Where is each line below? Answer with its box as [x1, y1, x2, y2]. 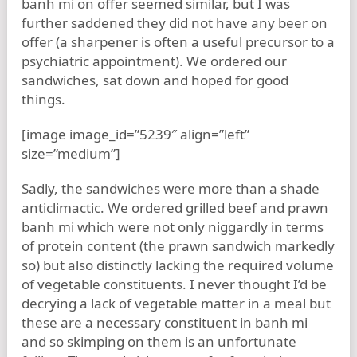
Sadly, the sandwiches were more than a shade [22, 179, 320, 198]
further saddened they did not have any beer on [22, 14, 328, 32]
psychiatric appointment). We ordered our [22, 52, 287, 70]
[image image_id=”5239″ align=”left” [22, 125, 249, 143]
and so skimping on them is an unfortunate [22, 332, 296, 351]
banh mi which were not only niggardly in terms [22, 218, 324, 236]
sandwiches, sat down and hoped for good [22, 71, 288, 89]
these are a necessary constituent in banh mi [22, 313, 308, 331]
